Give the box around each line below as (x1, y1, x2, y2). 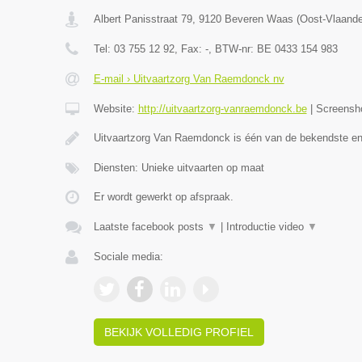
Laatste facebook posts (93, 221, 207, 233)
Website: (93, 103, 138, 115)
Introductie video (225, 221, 307, 233)
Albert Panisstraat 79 (93, 13, 192, 25)
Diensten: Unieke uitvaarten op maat (93, 162, 264, 174)
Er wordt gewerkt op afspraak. (93, 191, 234, 203)
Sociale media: (93, 250, 163, 263)
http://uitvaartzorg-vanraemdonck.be (137, 103, 307, 115)
